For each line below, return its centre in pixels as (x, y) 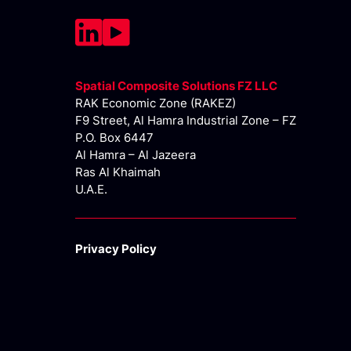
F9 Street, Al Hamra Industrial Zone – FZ (185, 121)
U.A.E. (91, 190)
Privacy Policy (116, 249)
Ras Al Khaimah (118, 172)
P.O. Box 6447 (114, 138)
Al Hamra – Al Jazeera (135, 155)
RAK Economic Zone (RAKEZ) (155, 103)
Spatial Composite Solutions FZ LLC (176, 86)
